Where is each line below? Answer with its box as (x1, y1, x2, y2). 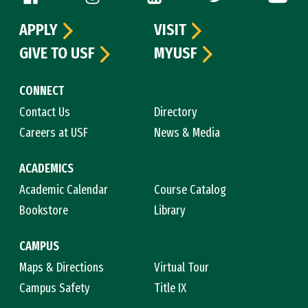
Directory (154, 104, 197, 120)
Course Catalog (154, 181, 226, 197)
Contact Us (19, 104, 70, 120)
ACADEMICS (19, 160, 74, 176)
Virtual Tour (154, 259, 209, 275)
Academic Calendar (19, 181, 108, 197)
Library (154, 202, 186, 218)
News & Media (154, 124, 220, 140)
